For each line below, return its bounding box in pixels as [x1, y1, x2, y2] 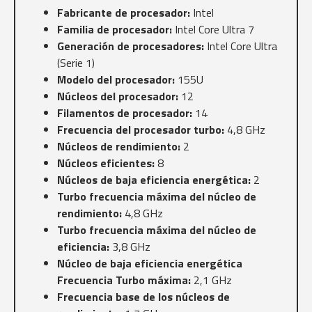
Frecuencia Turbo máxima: [57, 272, 191, 289]
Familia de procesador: [57, 21, 172, 38]
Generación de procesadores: [57, 38, 204, 55]
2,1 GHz [191, 272, 232, 289]
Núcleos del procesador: [57, 88, 178, 105]
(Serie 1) [57, 54, 95, 72]
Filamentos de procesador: [57, 104, 192, 122]
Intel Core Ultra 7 [172, 21, 254, 38]
